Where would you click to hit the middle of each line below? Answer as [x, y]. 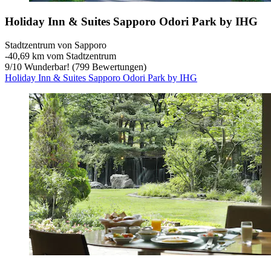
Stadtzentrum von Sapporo [56, 45]
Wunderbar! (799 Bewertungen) [84, 67]
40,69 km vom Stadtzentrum [62, 56]
